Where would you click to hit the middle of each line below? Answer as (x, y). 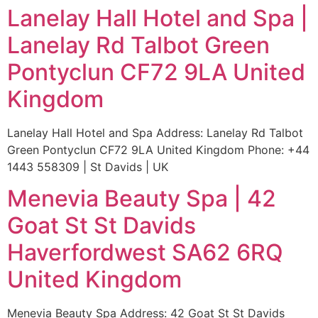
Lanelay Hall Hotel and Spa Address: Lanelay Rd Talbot (155, 132)
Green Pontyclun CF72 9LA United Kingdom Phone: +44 (158, 149)
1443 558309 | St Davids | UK (88, 166)
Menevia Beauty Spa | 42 (142, 199)
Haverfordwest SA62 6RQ (145, 253)
